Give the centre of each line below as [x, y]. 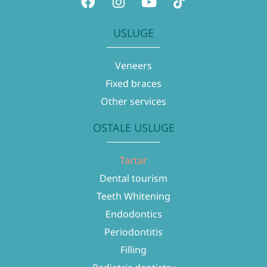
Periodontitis [133, 232]
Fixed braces [133, 84]
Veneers [133, 66]
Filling [133, 250]
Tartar [133, 161]
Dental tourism [133, 178]
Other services [133, 102]
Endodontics [133, 214]
